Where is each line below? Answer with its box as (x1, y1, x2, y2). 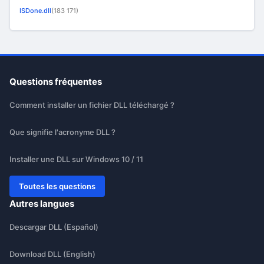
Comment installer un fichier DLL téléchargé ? (9, 100, 174, 110)
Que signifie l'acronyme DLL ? (9, 127, 115, 137)
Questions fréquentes (9, 76, 102, 87)
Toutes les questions (19, 181, 95, 191)
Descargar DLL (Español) (9, 222, 98, 232)
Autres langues (9, 198, 74, 209)
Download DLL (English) (9, 249, 95, 259)
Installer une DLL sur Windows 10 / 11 (9, 154, 143, 164)
